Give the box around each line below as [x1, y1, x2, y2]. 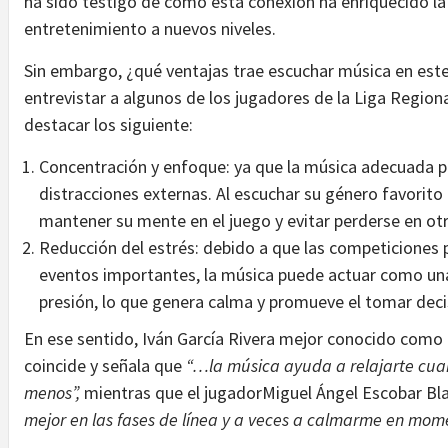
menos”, [24, 380, 84, 404]
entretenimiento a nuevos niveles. [24, 16, 276, 40]
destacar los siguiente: [24, 112, 193, 136]
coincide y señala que [24, 353, 186, 377]
